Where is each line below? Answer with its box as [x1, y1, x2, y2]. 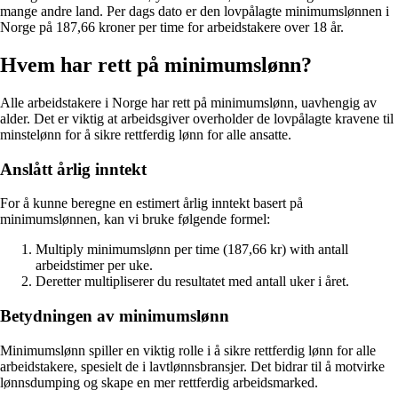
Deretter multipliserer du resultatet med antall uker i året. [36, 274, 349, 290]
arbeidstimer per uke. [36, 258, 153, 274]
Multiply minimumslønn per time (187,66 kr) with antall [36, 242, 348, 258]
